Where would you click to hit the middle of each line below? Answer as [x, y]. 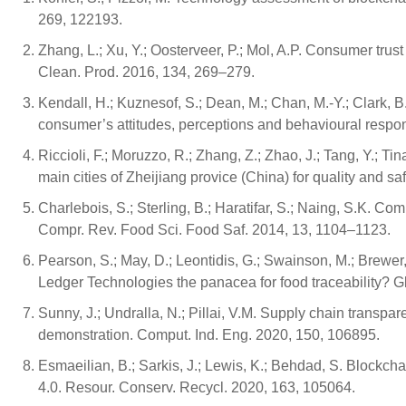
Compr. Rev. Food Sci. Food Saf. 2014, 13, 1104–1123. [214, 230]
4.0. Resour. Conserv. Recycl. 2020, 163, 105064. [197, 387]
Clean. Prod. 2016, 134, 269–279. [146, 72]
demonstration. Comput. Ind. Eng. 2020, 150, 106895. [209, 335]
